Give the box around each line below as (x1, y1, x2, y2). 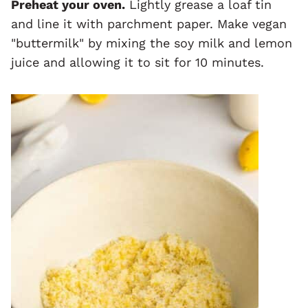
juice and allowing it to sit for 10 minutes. (11, 54, 264, 69)
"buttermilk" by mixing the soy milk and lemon (11, 35, 292, 50)
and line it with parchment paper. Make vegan (11, 16, 287, 31)
